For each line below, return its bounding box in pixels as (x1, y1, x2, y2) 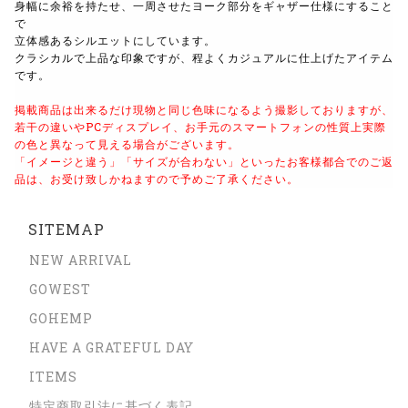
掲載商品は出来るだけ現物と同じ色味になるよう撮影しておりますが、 (15, 101, 393, 117)
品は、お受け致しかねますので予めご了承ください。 (15, 170, 299, 186)
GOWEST (28, 280, 91, 298)
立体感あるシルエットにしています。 (15, 32, 216, 47)
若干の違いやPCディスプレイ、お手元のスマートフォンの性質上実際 (15, 118, 386, 134)
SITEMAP (27, 219, 105, 239)
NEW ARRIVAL (28, 250, 132, 269)
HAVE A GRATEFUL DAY (28, 338, 194, 356)
